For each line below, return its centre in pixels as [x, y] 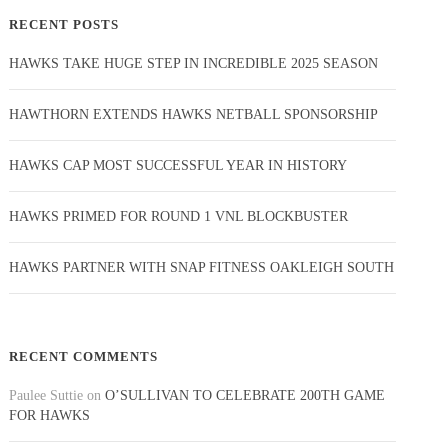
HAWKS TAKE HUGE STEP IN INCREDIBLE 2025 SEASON [194, 63]
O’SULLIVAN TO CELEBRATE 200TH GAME [245, 395]
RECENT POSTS [64, 24]
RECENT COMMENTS [84, 356]
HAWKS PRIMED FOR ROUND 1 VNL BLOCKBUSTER [179, 216]
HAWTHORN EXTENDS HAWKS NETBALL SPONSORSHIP [194, 114]
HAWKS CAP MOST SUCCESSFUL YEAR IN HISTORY [178, 165]
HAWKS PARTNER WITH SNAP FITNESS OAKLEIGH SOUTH [202, 267]
